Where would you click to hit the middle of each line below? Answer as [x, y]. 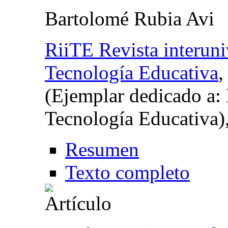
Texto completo [127, 172]
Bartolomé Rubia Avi [130, 18]
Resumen [102, 149]
